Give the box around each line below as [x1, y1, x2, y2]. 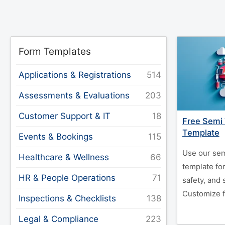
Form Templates [19, 46, 91, 57]
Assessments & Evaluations [19, 90, 130, 100]
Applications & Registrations [19, 70, 132, 80]
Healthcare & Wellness [19, 152, 109, 162]
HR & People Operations [19, 173, 116, 183]
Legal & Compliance [19, 214, 99, 224]
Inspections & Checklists [19, 193, 117, 203]
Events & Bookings [19, 132, 93, 142]
